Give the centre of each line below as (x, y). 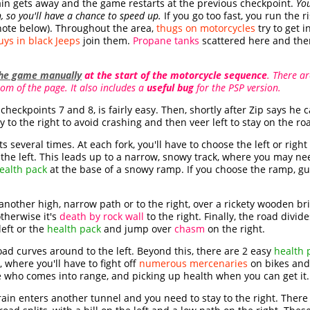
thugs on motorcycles (206, 28)
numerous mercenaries (193, 264)
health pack (74, 229)
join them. (107, 41)
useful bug (170, 88)
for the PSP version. (237, 88)
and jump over (138, 229)
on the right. (235, 229)
